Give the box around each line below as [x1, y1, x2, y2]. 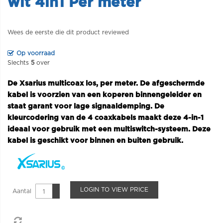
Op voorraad [16, 50, 55, 56]
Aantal [12, 188, 31, 194]
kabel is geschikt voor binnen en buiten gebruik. [7, 137, 183, 144]
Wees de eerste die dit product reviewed [7, 29, 129, 35]
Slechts [7, 60, 31, 66]
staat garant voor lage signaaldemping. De [7, 103, 164, 110]
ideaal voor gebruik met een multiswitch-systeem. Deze [7, 125, 211, 133]
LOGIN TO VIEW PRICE [80, 187, 148, 193]
